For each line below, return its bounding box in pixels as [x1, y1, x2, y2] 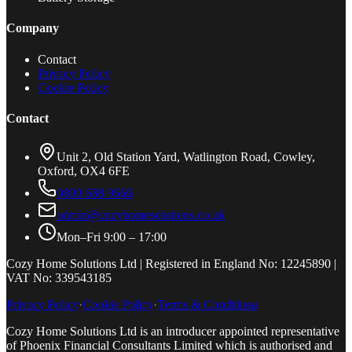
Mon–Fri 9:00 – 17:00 [57, 230, 167, 244]
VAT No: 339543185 [6, 271, 112, 285]
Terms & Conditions [157, 298, 258, 312]
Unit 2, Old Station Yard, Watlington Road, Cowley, [57, 150, 315, 164]
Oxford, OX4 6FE [38, 164, 130, 178]
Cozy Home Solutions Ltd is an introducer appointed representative [6, 324, 339, 339]
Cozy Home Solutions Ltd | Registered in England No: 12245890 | [6, 257, 336, 271]
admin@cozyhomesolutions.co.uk [57, 208, 225, 222]
